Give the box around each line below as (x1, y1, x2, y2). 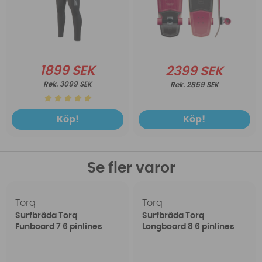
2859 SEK (186, 81, 219, 89)
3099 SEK (60, 81, 92, 88)
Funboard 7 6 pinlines (15, 223, 103, 232)
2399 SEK (165, 65, 223, 78)
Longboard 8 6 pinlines (142, 223, 235, 232)
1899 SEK (40, 64, 96, 78)
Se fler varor (87, 161, 175, 176)
